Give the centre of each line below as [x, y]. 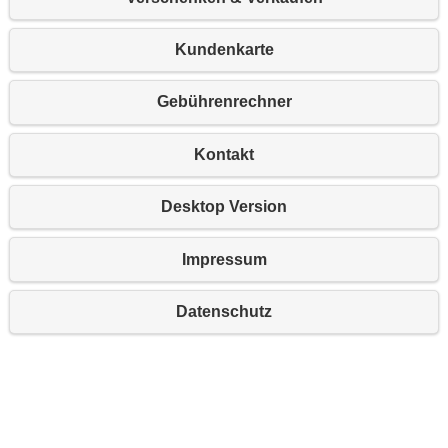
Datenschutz [224, 311]
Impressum [224, 259]
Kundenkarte [224, 50]
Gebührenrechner [224, 102]
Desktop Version [224, 207]
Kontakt [224, 154]
